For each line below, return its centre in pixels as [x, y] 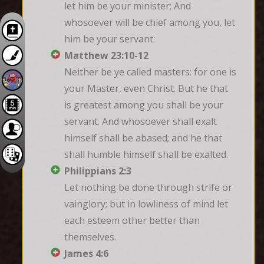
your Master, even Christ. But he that [146, 88]
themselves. [90, 237]
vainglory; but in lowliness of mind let [146, 204]
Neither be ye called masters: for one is [150, 72]
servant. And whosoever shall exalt [141, 121]
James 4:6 [86, 253]
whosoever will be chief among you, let [150, 22]
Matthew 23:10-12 [106, 55]
